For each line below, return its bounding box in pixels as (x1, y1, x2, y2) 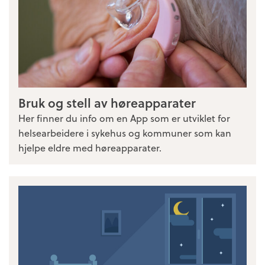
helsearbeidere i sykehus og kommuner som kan (18, 125, 231, 140)
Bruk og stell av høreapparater (18, 93, 196, 112)
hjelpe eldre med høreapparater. (18, 140, 161, 154)
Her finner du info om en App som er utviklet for (18, 111, 230, 125)
